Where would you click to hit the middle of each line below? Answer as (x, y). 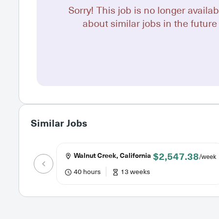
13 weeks (135, 172)
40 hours (87, 172)
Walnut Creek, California (112, 156)
